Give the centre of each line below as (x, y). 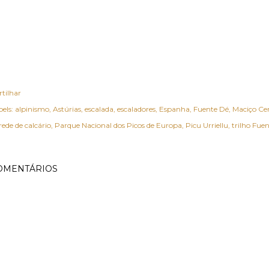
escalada (99, 109)
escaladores (136, 109)
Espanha (174, 109)
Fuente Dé (211, 109)
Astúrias (67, 109)
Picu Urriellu (207, 125)
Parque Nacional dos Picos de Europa (118, 125)
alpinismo (32, 109)
